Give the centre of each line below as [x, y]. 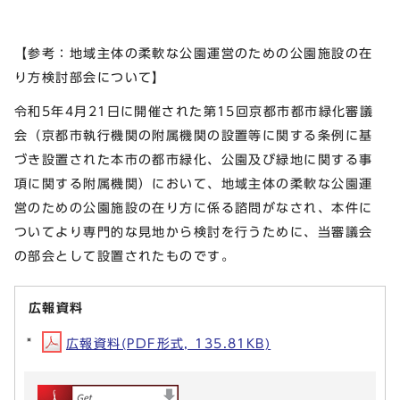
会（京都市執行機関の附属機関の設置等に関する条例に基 [194, 135]
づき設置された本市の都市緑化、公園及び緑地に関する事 [194, 159]
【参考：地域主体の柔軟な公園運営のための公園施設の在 [194, 54]
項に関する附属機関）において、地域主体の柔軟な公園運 [194, 183]
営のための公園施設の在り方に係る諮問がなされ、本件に [194, 207]
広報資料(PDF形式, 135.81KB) [169, 343]
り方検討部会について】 [90, 78]
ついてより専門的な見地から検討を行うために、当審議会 [194, 231]
